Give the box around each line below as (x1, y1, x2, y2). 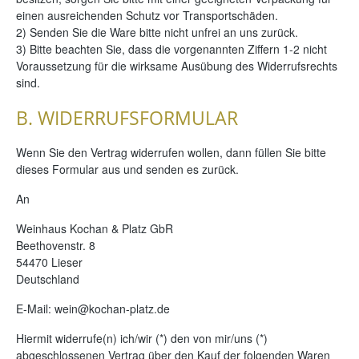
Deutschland (16, 270, 79, 287)
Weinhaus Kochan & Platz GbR (16, 220, 173, 236)
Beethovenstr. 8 (16, 236, 95, 253)
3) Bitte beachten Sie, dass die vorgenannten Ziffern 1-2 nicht (16, 40, 327, 57)
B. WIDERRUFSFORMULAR (16, 104, 238, 131)
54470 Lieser (16, 253, 83, 270)
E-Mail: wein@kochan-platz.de (16, 300, 170, 317)
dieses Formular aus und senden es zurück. (16, 160, 239, 177)
